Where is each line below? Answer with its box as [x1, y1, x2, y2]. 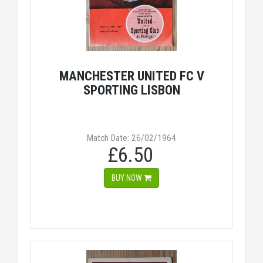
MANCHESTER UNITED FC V [59, 68, 204, 83]
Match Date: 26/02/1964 [87, 133, 176, 143]
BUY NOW [112, 173, 144, 183]
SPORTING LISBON [83, 82, 180, 97]
